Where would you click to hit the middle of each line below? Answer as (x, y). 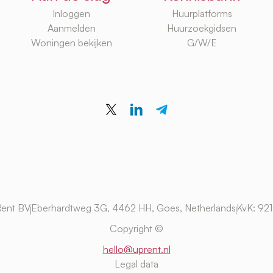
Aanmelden (71, 28)
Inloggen (71, 14)
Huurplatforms (202, 14)
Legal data (136, 264)
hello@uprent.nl (136, 249)
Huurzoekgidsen (202, 28)
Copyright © (136, 228)
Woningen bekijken (71, 43)
